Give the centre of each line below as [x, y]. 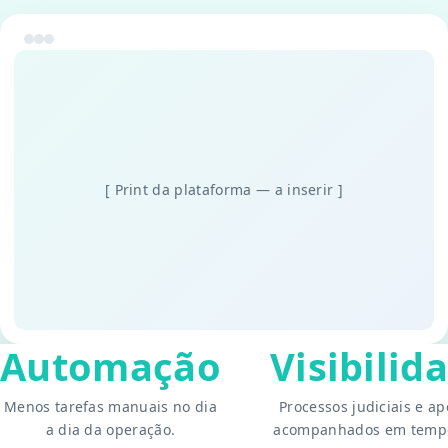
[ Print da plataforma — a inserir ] [224, 189]
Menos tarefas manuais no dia [110, 406]
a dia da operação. [110, 429]
